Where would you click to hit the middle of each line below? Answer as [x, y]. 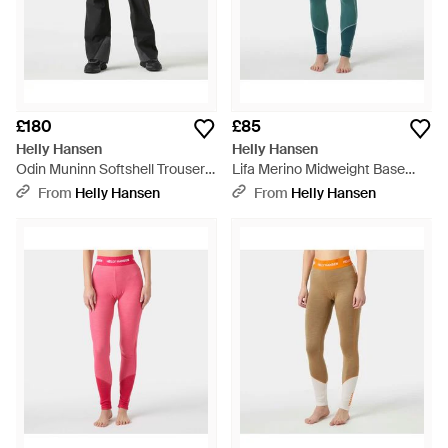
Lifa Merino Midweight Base [318, 169]
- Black [38, 189]
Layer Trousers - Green [305, 189]
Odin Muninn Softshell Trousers [114, 169]
